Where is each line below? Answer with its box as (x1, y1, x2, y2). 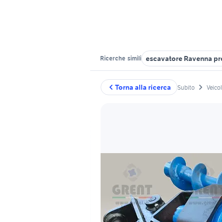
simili (126, 55, 141, 62)
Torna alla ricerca (115, 83, 171, 92)
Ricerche (100, 55, 126, 62)
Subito (177, 83, 195, 91)
